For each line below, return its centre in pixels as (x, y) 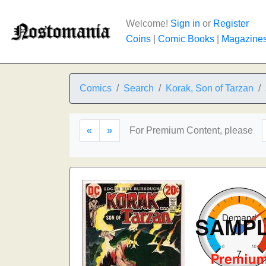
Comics (96, 88)
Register (231, 23)
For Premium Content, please (191, 130)
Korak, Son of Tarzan (210, 88)
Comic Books (186, 39)
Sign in (185, 23)
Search (139, 88)
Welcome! (148, 23)
